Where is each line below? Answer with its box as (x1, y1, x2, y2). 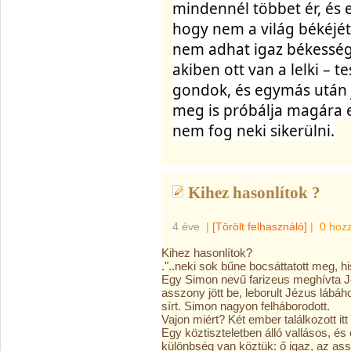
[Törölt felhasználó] (212, 220, 307, 233)
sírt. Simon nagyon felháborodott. (161, 299, 330, 313)
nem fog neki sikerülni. (172, 121, 335, 141)
